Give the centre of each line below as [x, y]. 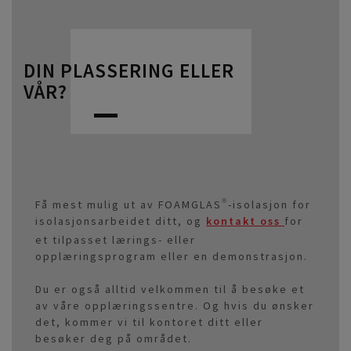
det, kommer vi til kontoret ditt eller [149, 322]
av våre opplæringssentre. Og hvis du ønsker [175, 306]
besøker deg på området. [114, 339]
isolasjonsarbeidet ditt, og [121, 221]
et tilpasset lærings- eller [116, 240]
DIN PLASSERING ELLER [129, 71]
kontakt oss [245, 221]
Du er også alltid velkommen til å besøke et [170, 289]
